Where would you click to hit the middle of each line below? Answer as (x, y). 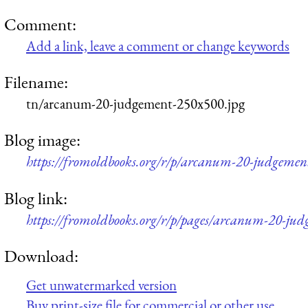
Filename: (36, 82)
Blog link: (36, 198)
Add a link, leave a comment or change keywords (158, 45)
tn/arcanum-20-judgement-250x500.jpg (135, 104)
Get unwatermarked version (101, 285)
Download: (41, 256)
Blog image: (42, 140)
